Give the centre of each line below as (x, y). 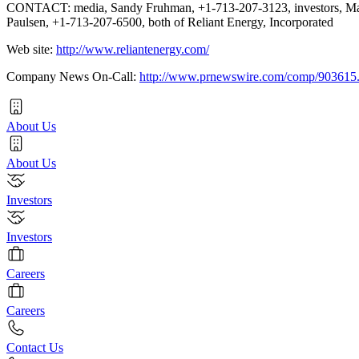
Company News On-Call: (73, 76)
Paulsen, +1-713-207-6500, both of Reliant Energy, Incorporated (170, 22)
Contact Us (35, 347)
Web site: (31, 49)
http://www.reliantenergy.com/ (133, 49)
